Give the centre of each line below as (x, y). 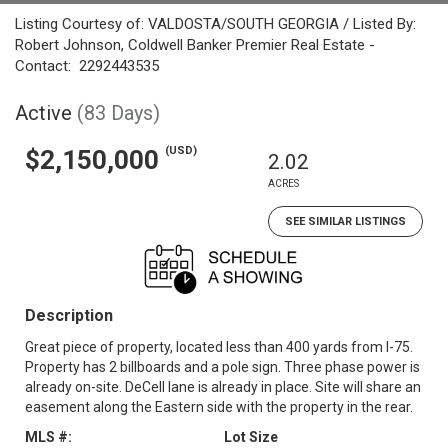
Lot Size (251, 437)
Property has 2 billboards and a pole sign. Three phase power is (222, 367)
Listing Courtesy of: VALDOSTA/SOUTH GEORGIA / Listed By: (215, 24)
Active (43, 113)
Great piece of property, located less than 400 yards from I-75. (219, 347)
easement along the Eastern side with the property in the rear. (219, 407)
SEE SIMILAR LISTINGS (345, 221)
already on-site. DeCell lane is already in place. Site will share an (223, 387)
